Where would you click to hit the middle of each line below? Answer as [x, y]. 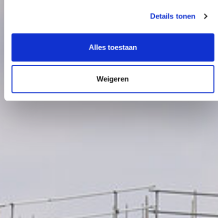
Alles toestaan [113, 47]
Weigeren [113, 79]
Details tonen [173, 16]
